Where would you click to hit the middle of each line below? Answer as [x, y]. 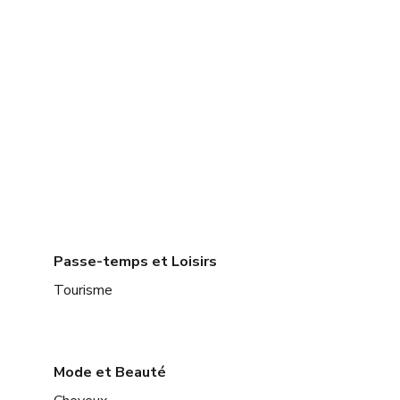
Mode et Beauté [110, 373]
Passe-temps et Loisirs [135, 262]
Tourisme [83, 291]
